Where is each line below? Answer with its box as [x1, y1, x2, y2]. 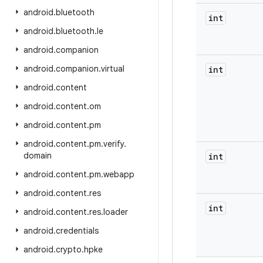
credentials [56, 225, 99, 236]
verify [103, 139, 124, 149]
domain [23, 150, 52, 161]
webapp [103, 169, 134, 180]
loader [103, 207, 128, 217]
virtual [101, 63, 124, 74]
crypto [56, 244, 82, 255]
